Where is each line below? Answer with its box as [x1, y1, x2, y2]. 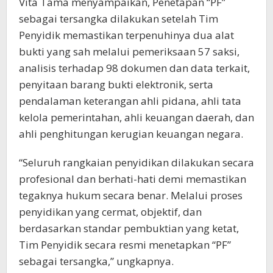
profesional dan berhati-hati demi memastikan [19, 172, 246, 186]
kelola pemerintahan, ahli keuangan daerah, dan [19, 110, 254, 125]
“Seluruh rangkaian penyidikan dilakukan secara [19, 155, 254, 170]
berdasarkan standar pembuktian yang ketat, [19, 221, 239, 236]
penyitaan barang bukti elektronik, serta [19, 77, 213, 92]
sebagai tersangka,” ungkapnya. [19, 254, 174, 269]
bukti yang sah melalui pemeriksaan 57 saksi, [19, 44, 239, 59]
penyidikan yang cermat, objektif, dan [19, 205, 202, 219]
